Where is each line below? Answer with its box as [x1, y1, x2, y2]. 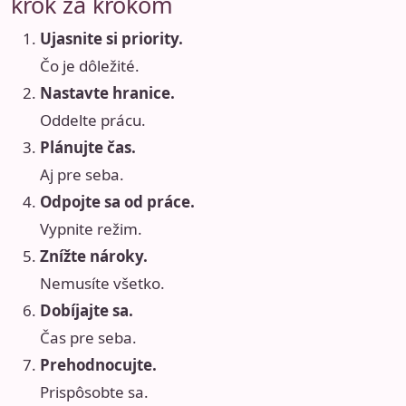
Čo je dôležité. [40, 55, 140, 77]
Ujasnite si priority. [40, 28, 183, 50]
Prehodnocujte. [40, 354, 157, 376]
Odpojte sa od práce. [40, 191, 195, 213]
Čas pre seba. [40, 327, 137, 349]
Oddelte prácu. [40, 110, 146, 131]
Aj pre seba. [40, 164, 124, 186]
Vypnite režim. [40, 218, 142, 240]
